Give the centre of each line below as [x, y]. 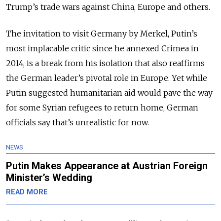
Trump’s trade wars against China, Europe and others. [108, 7]
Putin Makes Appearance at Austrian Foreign [107, 166]
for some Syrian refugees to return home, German [102, 108]
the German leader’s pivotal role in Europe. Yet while [107, 78]
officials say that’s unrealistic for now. [77, 123]
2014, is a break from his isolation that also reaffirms [105, 63]
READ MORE [27, 192]
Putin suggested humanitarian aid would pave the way [109, 93]
